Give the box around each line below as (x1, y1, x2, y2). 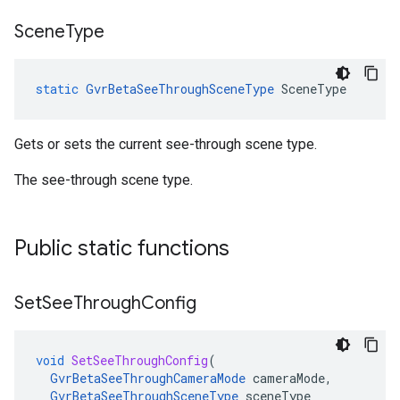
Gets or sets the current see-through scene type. (14, 136, 317, 153)
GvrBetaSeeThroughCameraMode (50, 370, 246, 387)
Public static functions (14, 235, 229, 262)
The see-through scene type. (14, 171, 193, 188)
